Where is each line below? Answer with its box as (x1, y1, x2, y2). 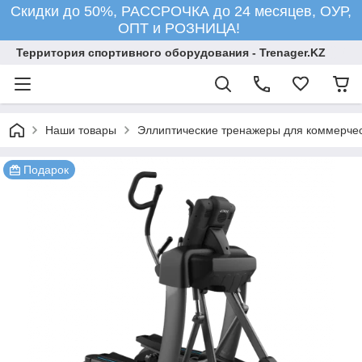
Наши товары (45, 124, 116, 137)
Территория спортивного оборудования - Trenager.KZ (16, 46, 326, 59)
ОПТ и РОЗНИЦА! (118, 20, 244, 36)
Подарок (23, 163, 69, 176)
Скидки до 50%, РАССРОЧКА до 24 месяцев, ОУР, (11, 3, 351, 19)
